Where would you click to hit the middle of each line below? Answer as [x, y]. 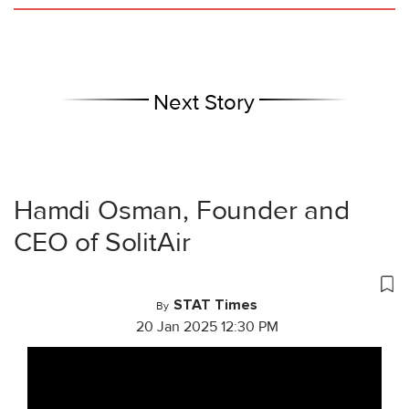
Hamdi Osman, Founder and [182, 210]
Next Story [204, 103]
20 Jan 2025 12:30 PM [207, 327]
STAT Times [215, 305]
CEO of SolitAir [102, 242]
